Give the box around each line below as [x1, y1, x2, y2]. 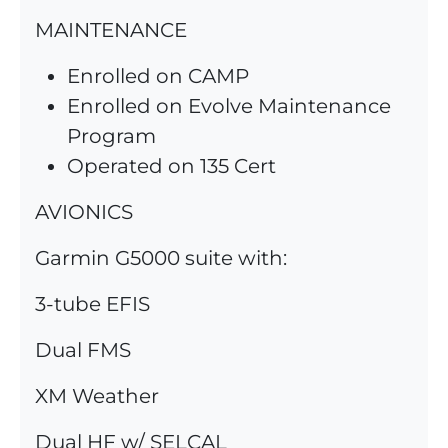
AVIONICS [35, 200, 133, 225]
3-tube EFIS [35, 292, 150, 317]
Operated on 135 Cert [67, 154, 276, 179]
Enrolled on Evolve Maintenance [67, 94, 391, 119]
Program [67, 124, 156, 149]
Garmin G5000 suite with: [35, 246, 287, 271]
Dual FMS [35, 338, 131, 363]
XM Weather [35, 384, 159, 409]
